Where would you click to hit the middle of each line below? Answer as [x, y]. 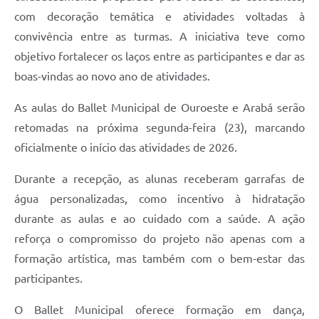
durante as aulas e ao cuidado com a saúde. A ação [159, 218]
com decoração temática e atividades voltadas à [159, 16]
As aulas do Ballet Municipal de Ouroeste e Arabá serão [159, 107]
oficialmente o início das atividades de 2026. [126, 147]
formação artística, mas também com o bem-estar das [159, 258]
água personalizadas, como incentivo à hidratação [159, 198]
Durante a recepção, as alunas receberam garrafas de [159, 178]
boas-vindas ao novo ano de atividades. [112, 76]
